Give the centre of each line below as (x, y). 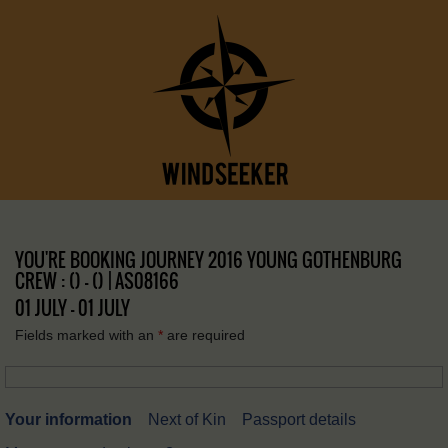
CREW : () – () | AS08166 (97, 281)
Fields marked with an (86, 335)
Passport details (299, 419)
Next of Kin (187, 419)
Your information (68, 419)
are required (204, 335)
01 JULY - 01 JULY (72, 308)
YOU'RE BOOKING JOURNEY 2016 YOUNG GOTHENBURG (208, 260)
